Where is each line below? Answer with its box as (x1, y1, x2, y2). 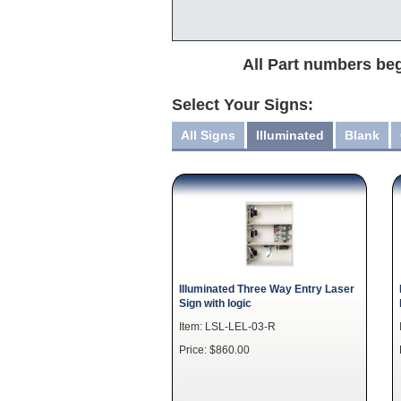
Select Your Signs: (172, 96, 313, 114)
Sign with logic (179, 297, 252, 309)
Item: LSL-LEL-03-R (179, 320, 276, 332)
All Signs (181, 128, 235, 142)
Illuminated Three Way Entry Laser (179, 283, 354, 294)
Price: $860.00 (179, 344, 250, 355)
